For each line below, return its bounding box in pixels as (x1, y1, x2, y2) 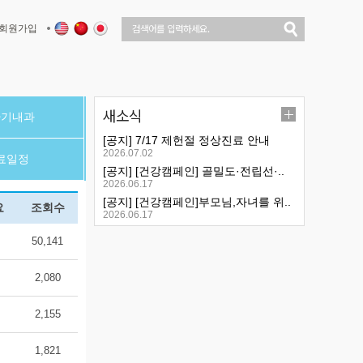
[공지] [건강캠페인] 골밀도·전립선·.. (103, 164, 284, 177)
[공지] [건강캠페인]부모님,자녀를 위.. (103, 195, 291, 208)
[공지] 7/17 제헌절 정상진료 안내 (103, 134, 270, 147)
